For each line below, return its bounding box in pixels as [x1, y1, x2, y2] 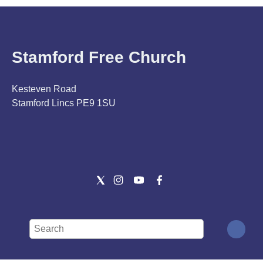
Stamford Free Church [12, 48, 186, 66]
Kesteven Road [12, 84, 76, 94]
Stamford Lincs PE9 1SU [12, 98, 116, 108]
